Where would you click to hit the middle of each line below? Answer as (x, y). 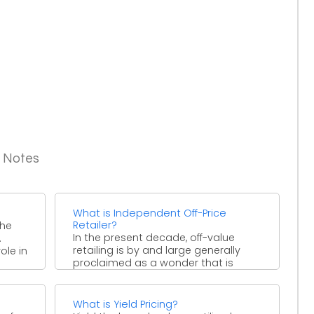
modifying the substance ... (141, 275)
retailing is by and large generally (157, 250)
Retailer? (95, 225)
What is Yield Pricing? (126, 304)
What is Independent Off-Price (150, 213)
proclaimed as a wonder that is (153, 262)
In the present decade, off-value (154, 237)
